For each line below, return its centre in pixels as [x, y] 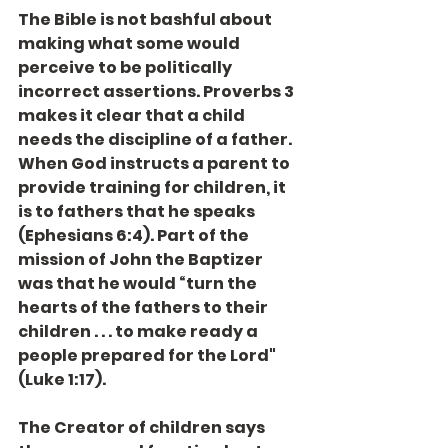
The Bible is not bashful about [146, 19]
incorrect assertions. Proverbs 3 [157, 91]
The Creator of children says [143, 427]
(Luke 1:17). [62, 379]
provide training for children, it [153, 187]
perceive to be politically [126, 67]
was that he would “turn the [139, 283]
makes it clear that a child [133, 115]
